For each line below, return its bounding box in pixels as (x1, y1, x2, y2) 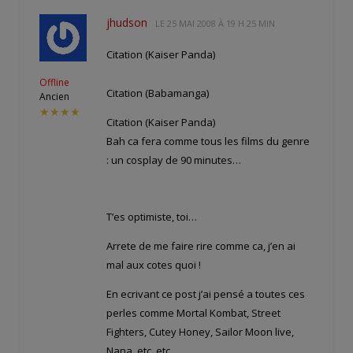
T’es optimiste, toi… (106, 209, 197, 224)
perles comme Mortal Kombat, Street (106, 305, 281, 320)
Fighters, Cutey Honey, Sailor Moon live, (106, 324, 294, 339)
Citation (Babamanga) (106, 85, 209, 100)
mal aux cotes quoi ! (106, 257, 201, 272)
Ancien (39, 90, 69, 104)
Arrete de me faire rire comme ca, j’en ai (106, 238, 295, 253)
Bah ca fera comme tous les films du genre (106, 133, 310, 148)
